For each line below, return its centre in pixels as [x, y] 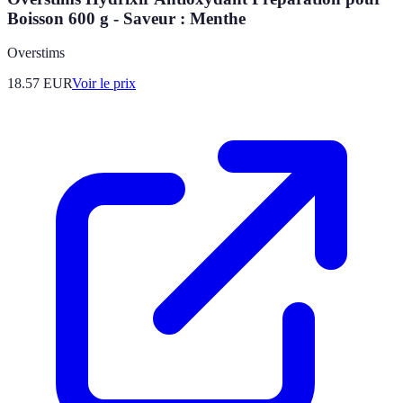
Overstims [36, 53]
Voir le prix [104, 84]
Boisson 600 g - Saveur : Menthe [126, 18]
